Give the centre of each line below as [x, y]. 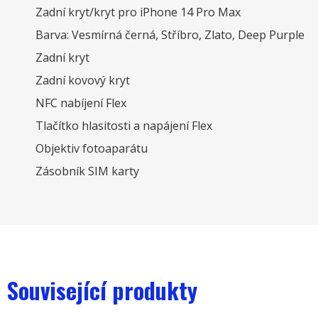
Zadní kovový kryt [83, 81]
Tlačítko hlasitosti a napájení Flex [124, 126]
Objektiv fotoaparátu [92, 149]
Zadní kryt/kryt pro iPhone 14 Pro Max [138, 12]
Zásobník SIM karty [87, 171]
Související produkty [102, 290]
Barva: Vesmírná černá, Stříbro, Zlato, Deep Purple [170, 35]
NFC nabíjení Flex [81, 103]
